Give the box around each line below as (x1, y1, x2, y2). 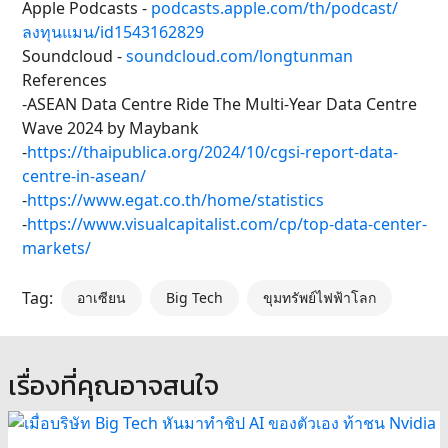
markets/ (22, 237, 91, 260)
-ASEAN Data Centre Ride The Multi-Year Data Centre (22, 93, 417, 116)
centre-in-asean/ (22, 165, 146, 188)
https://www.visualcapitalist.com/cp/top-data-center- (27, 213, 427, 236)
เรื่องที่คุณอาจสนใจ (8, 365, 219, 407)
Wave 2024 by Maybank (22, 117, 199, 140)
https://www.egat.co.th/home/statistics (27, 189, 324, 212)
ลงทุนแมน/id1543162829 (22, 21, 204, 44)
